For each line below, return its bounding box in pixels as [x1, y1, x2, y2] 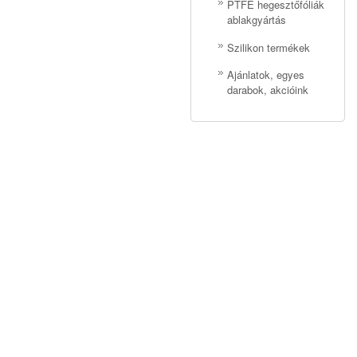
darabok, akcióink [227, 82, 308, 98]
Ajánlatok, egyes [227, 67, 304, 82]
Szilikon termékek [227, 40, 310, 55]
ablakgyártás [227, 12, 286, 28]
